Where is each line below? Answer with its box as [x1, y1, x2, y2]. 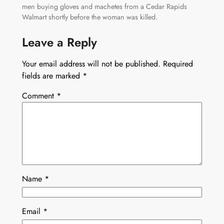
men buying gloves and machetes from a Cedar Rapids [21, 1, 187, 11]
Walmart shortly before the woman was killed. [21, 11, 157, 22]
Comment [21, 89, 56, 101]
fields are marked [21, 69, 82, 81]
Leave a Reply [21, 33, 97, 51]
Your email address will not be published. [21, 57, 160, 69]
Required [162, 57, 193, 69]
